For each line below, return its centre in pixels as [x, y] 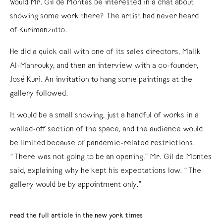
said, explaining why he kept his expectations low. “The [106, 171]
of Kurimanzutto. [39, 30]
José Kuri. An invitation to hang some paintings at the [101, 80]
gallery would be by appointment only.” [76, 185]
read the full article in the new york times [76, 216]
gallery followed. [39, 94]
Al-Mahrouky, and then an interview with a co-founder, [104, 66]
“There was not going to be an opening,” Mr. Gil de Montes [111, 157]
